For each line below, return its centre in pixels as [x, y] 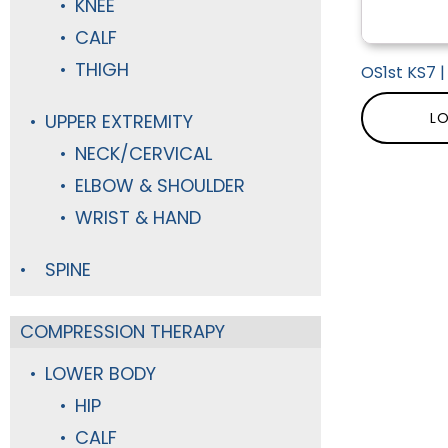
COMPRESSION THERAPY [122, 331]
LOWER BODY [100, 373]
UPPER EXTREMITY [119, 121]
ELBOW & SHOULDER [160, 185]
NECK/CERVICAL [143, 153]
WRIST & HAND [138, 217]
